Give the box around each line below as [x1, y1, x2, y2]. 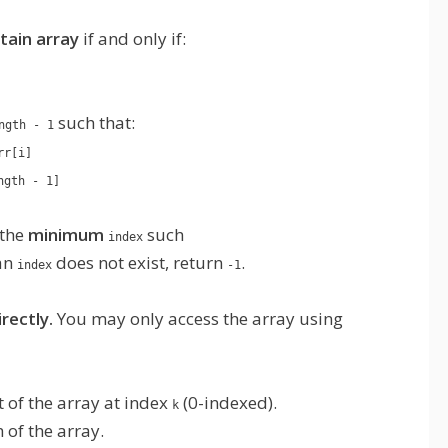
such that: [54, 111, 135, 134]
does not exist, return [52, 251, 227, 274]
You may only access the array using [53, 307, 343, 330]
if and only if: [79, 27, 186, 50]
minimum [28, 223, 104, 246]
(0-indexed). [179, 391, 277, 414]
